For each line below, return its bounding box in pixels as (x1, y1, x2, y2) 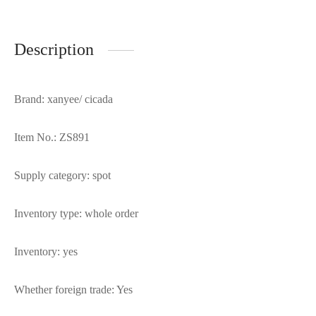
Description (14, 40, 94, 59)
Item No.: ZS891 (14, 131, 90, 144)
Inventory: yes (14, 245, 78, 258)
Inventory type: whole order (14, 207, 138, 220)
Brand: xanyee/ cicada (14, 93, 113, 106)
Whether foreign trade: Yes (14, 284, 133, 296)
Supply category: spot (14, 169, 111, 182)
